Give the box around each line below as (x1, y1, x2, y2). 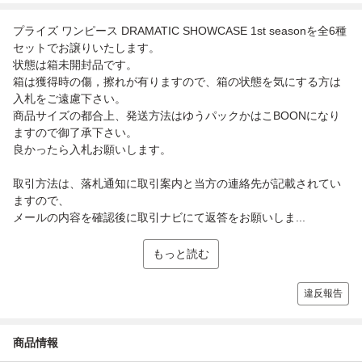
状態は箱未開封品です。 (13, 57, 137, 71)
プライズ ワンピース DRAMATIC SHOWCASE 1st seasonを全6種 (13, 23, 347, 37)
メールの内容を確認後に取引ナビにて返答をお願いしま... (13, 210, 305, 224)
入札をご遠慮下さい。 (13, 91, 126, 105)
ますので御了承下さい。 (13, 125, 137, 139)
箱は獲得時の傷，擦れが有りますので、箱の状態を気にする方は (13, 74, 341, 88)
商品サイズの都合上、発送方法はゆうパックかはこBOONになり (13, 108, 340, 122)
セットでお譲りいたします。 (13, 40, 160, 54)
